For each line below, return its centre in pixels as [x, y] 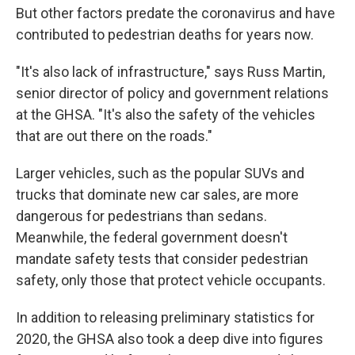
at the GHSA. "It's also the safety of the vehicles [166, 115]
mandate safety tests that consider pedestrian [162, 259]
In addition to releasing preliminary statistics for [165, 318]
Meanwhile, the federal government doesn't [152, 238]
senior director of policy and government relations [172, 94]
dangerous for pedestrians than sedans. [141, 216]
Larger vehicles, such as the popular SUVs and [160, 174]
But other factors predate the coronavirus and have [176, 13]
